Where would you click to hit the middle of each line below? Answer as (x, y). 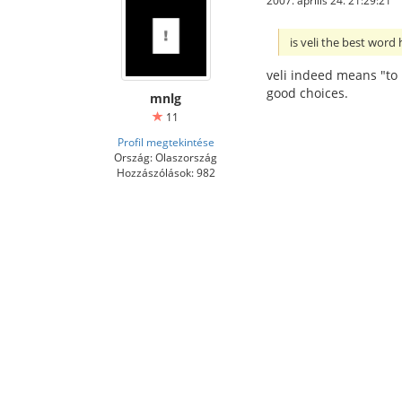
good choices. (307, 93)
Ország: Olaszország (166, 157)
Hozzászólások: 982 (166, 172)
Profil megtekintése (166, 141)
